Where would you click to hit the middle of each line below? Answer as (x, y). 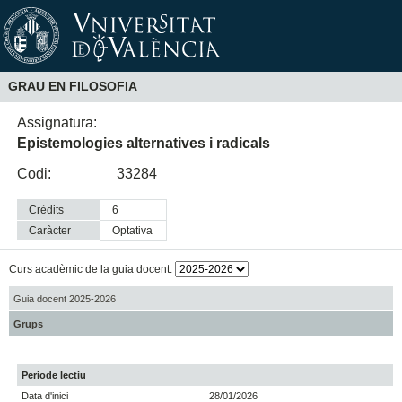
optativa (137, 231)
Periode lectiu (54, 376)
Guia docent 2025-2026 (64, 298)
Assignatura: (57, 122)
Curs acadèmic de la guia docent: (92, 270)
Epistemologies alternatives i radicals (144, 143)
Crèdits (47, 210)
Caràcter (50, 231)
